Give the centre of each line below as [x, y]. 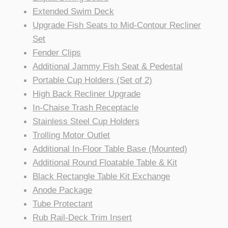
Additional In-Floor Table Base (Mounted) [110, 149]
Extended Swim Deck [74, 11]
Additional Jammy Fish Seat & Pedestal [108, 66]
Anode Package [63, 190]
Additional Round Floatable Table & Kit [105, 163]
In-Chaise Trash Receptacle [86, 108]
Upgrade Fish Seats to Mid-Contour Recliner [117, 25]
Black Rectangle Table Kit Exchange [102, 176]
